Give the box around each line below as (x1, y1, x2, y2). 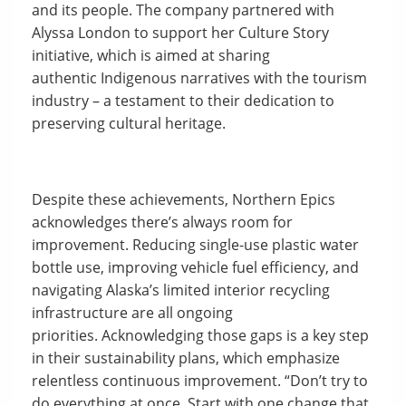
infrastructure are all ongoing (32, 302, 233, 323)
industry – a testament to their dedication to (32, 90, 334, 111)
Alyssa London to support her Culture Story (32, 22, 329, 43)
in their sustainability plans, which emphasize (32, 347, 340, 368)
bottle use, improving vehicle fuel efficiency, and (32, 256, 359, 277)
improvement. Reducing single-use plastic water (32, 234, 359, 255)
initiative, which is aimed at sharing (32, 44, 270, 65)
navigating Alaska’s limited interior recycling (32, 279, 330, 300)
